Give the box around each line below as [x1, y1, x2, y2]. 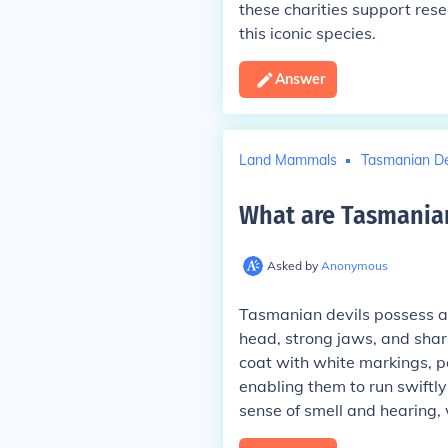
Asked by [266, 258, 321, 273]
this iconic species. [238, 23, 376, 43]
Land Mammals [238, 150, 337, 169]
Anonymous [320, 258, 388, 273]
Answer [274, 70, 325, 88]
